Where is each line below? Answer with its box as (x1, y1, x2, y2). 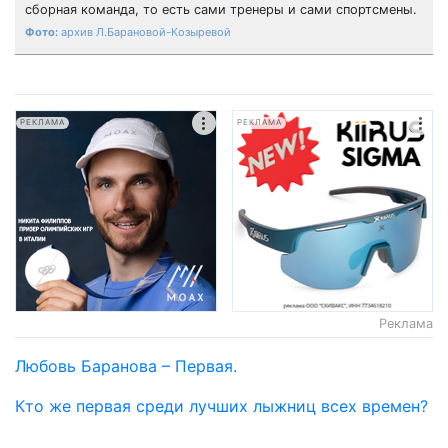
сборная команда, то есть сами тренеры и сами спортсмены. (25, 2, 417, 18)
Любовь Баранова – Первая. (15, 355, 237, 376)
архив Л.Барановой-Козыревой (61, 25, 231, 40)
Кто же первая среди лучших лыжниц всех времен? (15, 395, 428, 416)
